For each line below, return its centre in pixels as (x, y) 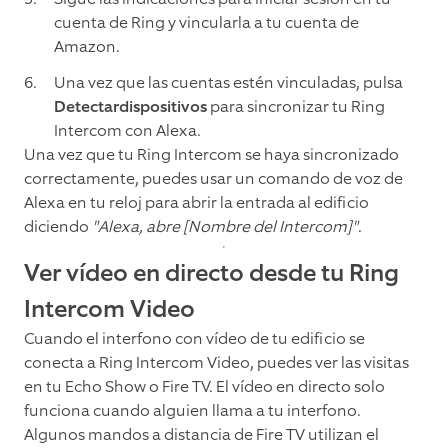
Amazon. (87, 47)
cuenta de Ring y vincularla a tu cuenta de (206, 23)
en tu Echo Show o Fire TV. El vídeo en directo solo (204, 387)
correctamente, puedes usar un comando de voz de (213, 179)
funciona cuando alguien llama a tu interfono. (192, 411)
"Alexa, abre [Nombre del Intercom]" (225, 227)
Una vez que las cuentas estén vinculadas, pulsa (228, 83)
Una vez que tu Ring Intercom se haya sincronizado (211, 155)
